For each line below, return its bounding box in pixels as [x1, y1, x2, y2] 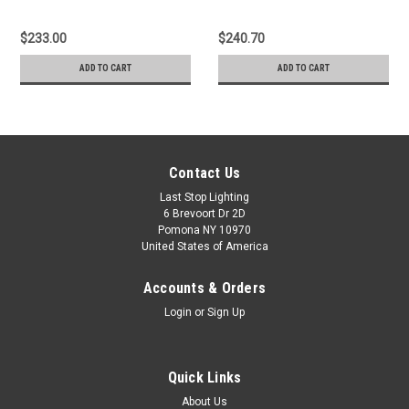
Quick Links [167, 368, 242, 386]
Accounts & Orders [142, 278, 267, 297]
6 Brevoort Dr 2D [163, 206, 246, 220]
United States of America [141, 239, 268, 253]
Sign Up [207, 305, 246, 319]
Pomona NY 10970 [158, 223, 251, 236]
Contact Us [168, 163, 241, 182]
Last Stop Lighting [160, 190, 249, 204]
